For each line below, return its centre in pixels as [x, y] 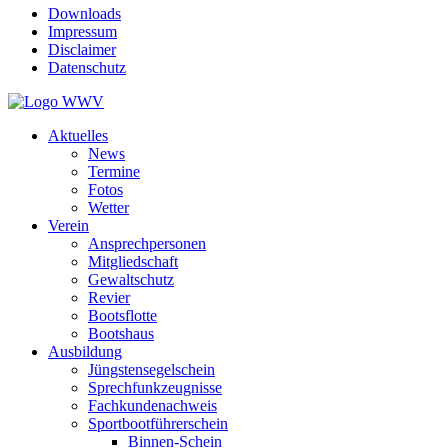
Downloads [84, 13]
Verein [68, 225]
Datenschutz [87, 67]
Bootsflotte [122, 315]
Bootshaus [121, 333]
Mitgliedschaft [133, 261]
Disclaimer [82, 49]
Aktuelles [78, 135]
